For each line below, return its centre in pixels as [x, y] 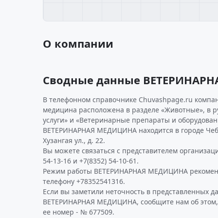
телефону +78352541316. [84, 181]
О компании [78, 43]
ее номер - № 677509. [79, 212]
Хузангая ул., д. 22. [74, 140]
